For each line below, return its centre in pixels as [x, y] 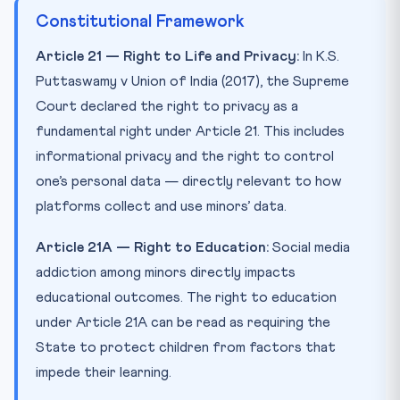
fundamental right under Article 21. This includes [190, 131]
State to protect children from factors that [186, 347]
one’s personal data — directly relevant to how [189, 181]
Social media [309, 247]
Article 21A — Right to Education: [152, 247]
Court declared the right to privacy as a [167, 106]
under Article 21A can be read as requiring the [183, 322]
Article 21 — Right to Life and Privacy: [167, 56]
